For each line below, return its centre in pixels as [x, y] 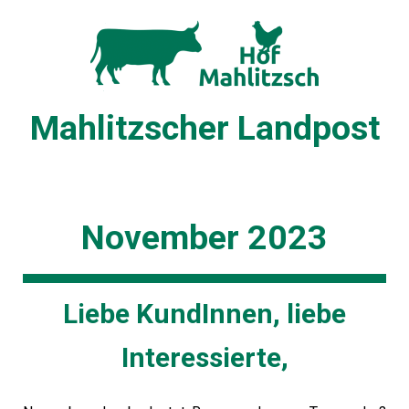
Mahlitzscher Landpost [204, 128]
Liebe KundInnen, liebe [204, 314]
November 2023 [204, 237]
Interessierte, [204, 357]
